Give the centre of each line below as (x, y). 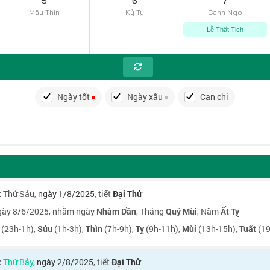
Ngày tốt (74, 97)
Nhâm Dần (116, 211)
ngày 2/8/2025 (65, 262)
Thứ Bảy (18, 262)
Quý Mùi (181, 211)
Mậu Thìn (44, 12)
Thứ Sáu (19, 194)
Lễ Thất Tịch (225, 30)
